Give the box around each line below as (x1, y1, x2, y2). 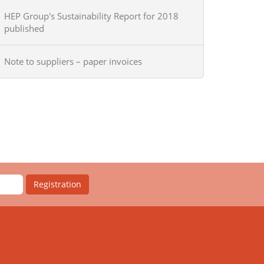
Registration (34, 179, 81, 190)
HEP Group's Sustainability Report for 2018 (4, 10, 179, 22)
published (4, 22, 44, 34)
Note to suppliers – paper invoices (4, 55, 142, 67)
